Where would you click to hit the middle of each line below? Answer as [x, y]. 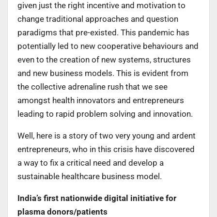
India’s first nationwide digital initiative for [97, 198]
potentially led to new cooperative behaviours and [108, 46]
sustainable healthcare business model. [91, 176]
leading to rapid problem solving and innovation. [105, 114]
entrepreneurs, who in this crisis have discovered [106, 149]
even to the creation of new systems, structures [104, 59]
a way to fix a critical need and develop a [91, 163]
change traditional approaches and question [98, 19]
